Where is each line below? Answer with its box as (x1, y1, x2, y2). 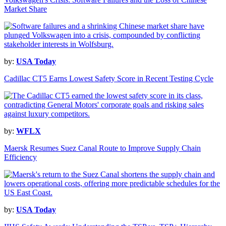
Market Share (4, 5, 47, 14)
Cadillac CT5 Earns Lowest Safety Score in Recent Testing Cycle (4, 74, 213, 83)
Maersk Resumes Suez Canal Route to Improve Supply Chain (4, 144, 201, 153)
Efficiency (4, 153, 37, 162)
